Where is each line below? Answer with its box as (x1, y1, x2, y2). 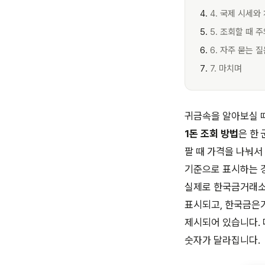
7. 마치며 (210, 63, 242, 74)
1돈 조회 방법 (185, 128, 238, 140)
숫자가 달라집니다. (185, 234, 260, 246)
